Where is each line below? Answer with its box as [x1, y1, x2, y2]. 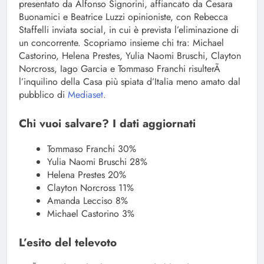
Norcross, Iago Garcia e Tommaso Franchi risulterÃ [19, 62, 223, 76]
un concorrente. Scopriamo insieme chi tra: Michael [19, 36, 224, 50]
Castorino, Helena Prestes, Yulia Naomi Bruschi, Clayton [19, 49, 241, 63]
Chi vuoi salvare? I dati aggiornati [19, 115, 196, 132]
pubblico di [19, 88, 65, 102]
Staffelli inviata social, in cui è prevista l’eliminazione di [19, 23, 239, 37]
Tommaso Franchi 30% [47, 142, 136, 156]
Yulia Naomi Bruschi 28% [47, 155, 147, 169]
